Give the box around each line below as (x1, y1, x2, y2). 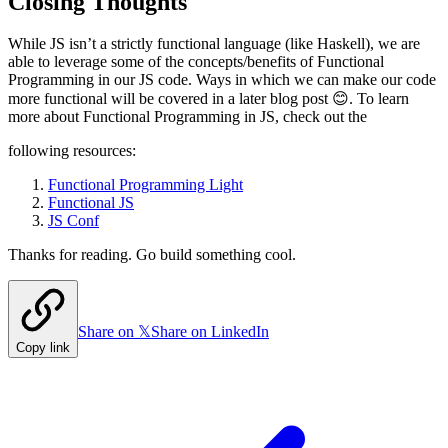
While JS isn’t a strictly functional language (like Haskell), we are (8, 35, 420, 53)
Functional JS (48, 194, 134, 212)
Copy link (16, 340, 70, 356)
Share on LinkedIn (151, 323, 269, 341)
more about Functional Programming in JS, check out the (8, 108, 367, 126)
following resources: (8, 142, 136, 160)
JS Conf (48, 212, 99, 230)
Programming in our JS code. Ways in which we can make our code (8, 71, 436, 89)
